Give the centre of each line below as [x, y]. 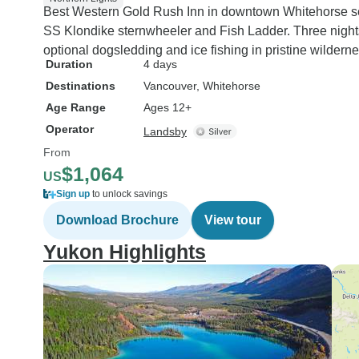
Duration [69, 64]
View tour [233, 220]
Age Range [76, 107]
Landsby [165, 131]
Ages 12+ [167, 107]
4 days [160, 64]
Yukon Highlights [125, 252]
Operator [70, 129]
